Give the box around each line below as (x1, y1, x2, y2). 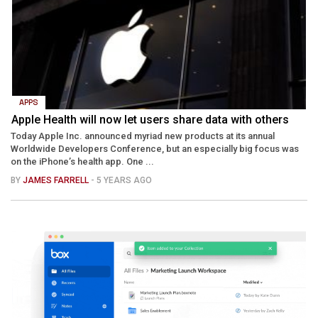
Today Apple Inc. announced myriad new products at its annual (11, 130, 275, 141)
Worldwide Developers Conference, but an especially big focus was (11, 143, 299, 154)
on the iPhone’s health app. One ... (11, 155, 154, 167)
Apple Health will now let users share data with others (11, 112, 289, 126)
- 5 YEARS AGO (91, 175, 152, 185)
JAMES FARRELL (23, 175, 91, 185)
